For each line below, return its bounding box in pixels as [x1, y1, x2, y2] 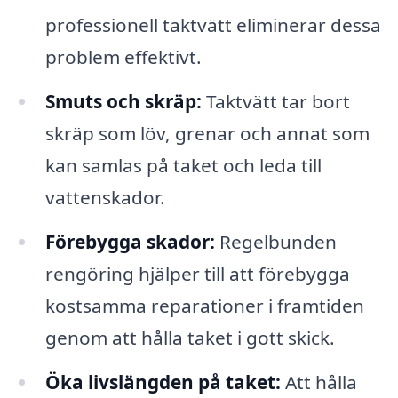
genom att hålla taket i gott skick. [44, 325, 335, 351]
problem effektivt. [44, 44, 202, 70]
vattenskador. [44, 185, 165, 211]
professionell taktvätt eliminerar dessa [44, 12, 381, 38]
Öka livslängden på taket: [44, 369, 281, 394]
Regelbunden [214, 229, 337, 255]
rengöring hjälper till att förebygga [44, 261, 350, 287]
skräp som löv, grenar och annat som [44, 121, 370, 147]
